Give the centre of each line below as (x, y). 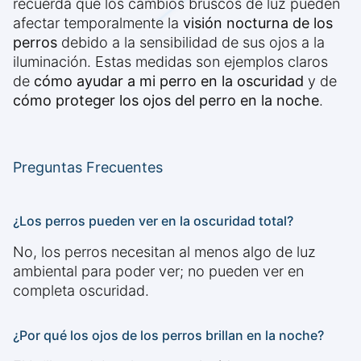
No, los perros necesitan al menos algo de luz (164, 252)
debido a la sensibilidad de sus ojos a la (191, 43)
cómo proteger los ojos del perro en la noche (166, 101)
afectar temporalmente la (98, 23)
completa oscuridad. (81, 291)
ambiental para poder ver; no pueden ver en (158, 272)
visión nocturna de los (258, 23)
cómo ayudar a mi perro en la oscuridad (169, 81)
